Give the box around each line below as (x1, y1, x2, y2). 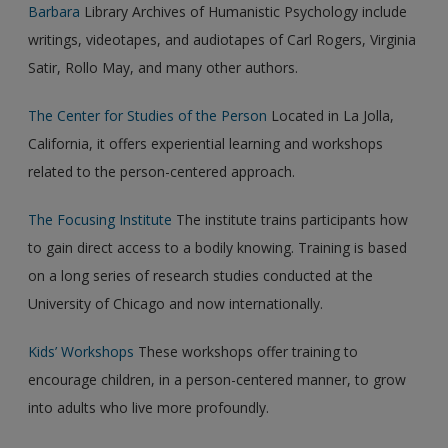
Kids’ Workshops (28, 341, 135, 361)
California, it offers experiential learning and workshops (28, 133, 384, 153)
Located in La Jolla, (267, 105, 395, 125)
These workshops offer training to (134, 341, 359, 361)
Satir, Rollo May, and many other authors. (28, 57, 299, 77)
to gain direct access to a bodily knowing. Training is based (28, 237, 408, 257)
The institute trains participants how (172, 209, 409, 229)
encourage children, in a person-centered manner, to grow (28, 369, 407, 389)
